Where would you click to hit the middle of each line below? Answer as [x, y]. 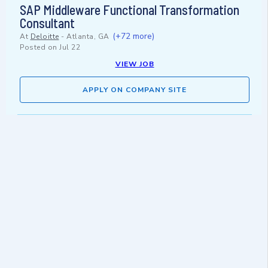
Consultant [47, 23]
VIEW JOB [135, 64]
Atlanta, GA [88, 37]
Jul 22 [70, 48]
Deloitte [45, 37]
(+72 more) [133, 36]
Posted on [39, 48]
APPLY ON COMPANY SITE [135, 90]
